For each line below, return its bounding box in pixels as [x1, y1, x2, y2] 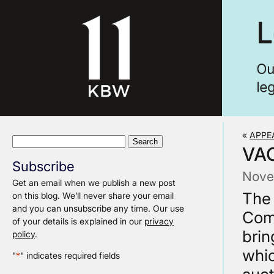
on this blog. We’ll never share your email [12, 190, 174, 201]
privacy [144, 216, 174, 226]
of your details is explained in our [12, 216, 144, 226]
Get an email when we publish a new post [12, 177, 176, 188]
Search [12, 135, 40, 146]
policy [12, 229, 35, 239]
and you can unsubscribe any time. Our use [12, 203, 184, 213]
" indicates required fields [20, 250, 120, 261]
